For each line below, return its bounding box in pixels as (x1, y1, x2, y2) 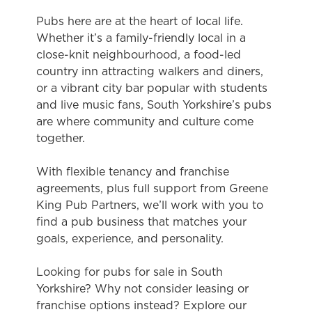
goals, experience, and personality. (36, 231, 224, 246)
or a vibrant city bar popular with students (36, 80, 267, 95)
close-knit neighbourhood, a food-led (36, 47, 241, 62)
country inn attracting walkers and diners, (36, 63, 263, 79)
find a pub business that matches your (36, 214, 247, 229)
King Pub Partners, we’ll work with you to (36, 197, 263, 212)
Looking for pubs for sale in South (36, 264, 223, 279)
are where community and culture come (36, 114, 253, 129)
